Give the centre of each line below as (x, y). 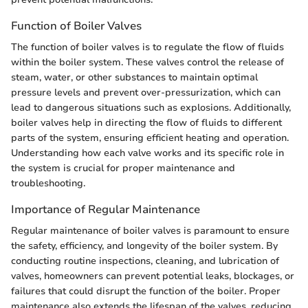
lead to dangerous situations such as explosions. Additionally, (151, 107)
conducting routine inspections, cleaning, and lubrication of (145, 261)
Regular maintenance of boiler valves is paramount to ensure (150, 230)
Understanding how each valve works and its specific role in (147, 153)
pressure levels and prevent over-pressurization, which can (146, 92)
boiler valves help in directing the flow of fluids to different (146, 122)
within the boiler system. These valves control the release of (147, 62)
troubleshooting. (48, 183)
